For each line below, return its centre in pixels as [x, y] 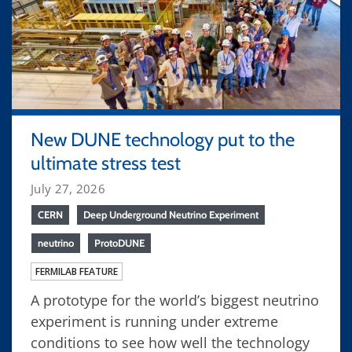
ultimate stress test [106, 163]
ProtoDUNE [119, 242]
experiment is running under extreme [154, 321]
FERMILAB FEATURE [77, 271]
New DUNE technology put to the [163, 139]
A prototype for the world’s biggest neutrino [175, 300]
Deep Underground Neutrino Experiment [171, 214]
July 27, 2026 [68, 188]
